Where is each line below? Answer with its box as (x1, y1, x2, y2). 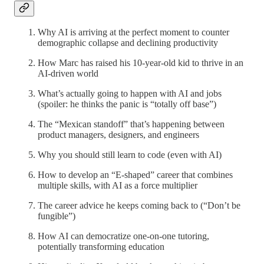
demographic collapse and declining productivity (38, 38, 218, 48)
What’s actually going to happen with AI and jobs (38, 88, 222, 99)
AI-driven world (38, 68, 98, 79)
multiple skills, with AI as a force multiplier (38, 180, 197, 191)
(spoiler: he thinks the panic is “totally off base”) (38, 99, 216, 110)
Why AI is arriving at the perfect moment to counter (38, 27, 229, 38)
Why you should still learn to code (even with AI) (38, 150, 222, 160)
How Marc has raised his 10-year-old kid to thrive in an (38, 58, 243, 68)
